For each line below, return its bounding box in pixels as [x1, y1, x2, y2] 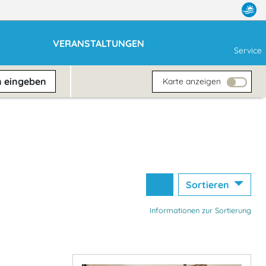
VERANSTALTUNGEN [53, 37, 145, 49]
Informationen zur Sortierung [150, 205, 251, 215]
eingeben [4, 75, 47, 87]
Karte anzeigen [163, 75, 221, 87]
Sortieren [185, 179, 232, 191]
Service [234, 45, 262, 56]
